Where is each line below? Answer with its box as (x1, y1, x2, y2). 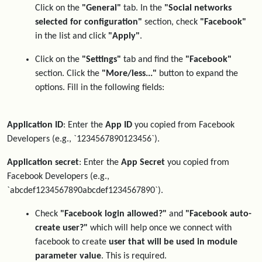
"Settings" (82, 55, 121, 64)
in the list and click (35, 32, 108, 41)
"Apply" (108, 32, 140, 41)
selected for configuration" (35, 18, 142, 27)
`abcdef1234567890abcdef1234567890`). (7, 186, 163, 195)
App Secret (121, 158, 165, 167)
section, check (142, 18, 200, 27)
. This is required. (101, 251, 167, 261)
